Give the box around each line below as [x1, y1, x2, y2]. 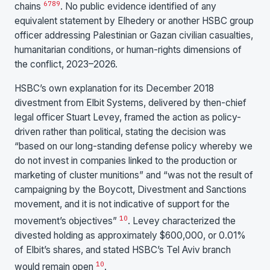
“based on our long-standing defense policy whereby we [14, 140, 253, 152]
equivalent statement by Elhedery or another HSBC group [14, 15, 254, 27]
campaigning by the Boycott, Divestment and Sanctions [14, 183, 246, 195]
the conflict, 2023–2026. [14, 58, 118, 71]
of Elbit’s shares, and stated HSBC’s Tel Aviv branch [14, 244, 231, 256]
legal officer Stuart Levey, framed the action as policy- [14, 111, 241, 123]
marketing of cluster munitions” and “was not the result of [14, 169, 253, 181]
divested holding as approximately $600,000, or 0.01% [14, 230, 246, 242]
